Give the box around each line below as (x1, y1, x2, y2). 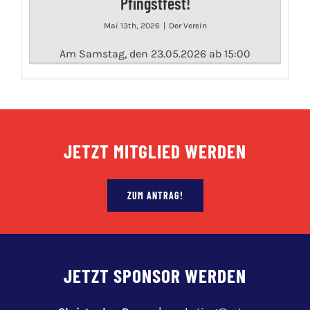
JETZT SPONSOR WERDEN (64, 264, 246, 286)
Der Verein (168, 20, 207, 30)
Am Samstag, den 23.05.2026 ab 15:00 (60, 46, 250, 60)
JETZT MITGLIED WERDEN (64, 139, 246, 162)
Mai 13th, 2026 (103, 20, 160, 30)
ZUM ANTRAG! (127, 189, 183, 201)
